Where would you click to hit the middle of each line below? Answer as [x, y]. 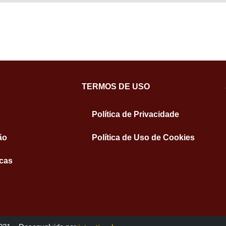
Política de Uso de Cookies [143, 138]
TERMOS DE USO [116, 87]
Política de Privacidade [135, 115]
